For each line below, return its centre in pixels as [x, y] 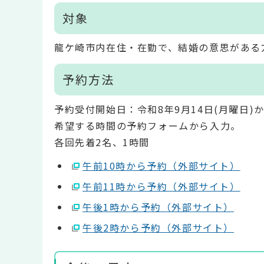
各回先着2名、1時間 [102, 142]
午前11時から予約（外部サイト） [161, 187]
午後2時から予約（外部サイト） [158, 228]
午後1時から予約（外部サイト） [158, 207]
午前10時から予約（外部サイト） [161, 166]
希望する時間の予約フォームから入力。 [148, 125]
